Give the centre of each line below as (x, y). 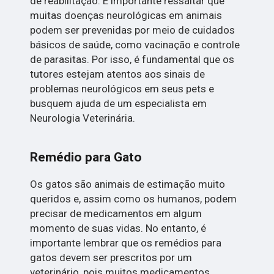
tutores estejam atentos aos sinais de (118, 74)
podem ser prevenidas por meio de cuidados (133, 30)
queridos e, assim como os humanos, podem (134, 199)
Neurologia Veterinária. (83, 118)
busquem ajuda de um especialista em (119, 104)
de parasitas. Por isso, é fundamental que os (132, 60)
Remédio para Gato (86, 157)
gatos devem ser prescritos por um (111, 258)
